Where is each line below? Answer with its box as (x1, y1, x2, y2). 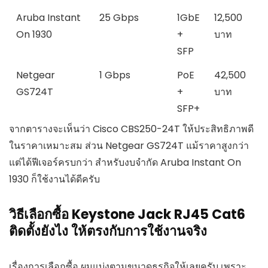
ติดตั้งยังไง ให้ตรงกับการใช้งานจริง (9, 221, 207, 240)
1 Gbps (99, 68, 130, 82)
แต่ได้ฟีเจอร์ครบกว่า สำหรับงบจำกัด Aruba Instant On (9, 155, 241, 169)
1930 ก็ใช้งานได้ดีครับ (9, 172, 100, 186)
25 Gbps (99, 10, 139, 25)
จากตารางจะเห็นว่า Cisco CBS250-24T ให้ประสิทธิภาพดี (9, 121, 254, 136)
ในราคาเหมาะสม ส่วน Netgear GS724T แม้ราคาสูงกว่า (9, 138, 249, 153)
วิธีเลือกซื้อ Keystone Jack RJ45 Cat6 (9, 205, 245, 224)
